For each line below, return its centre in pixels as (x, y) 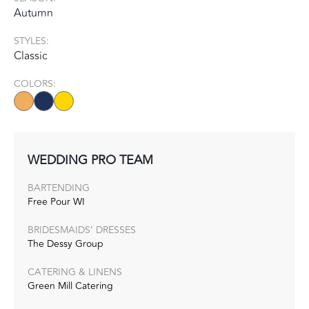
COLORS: (35, 83)
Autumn (33, 13)
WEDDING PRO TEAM (90, 160)
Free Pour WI (56, 201)
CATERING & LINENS (75, 272)
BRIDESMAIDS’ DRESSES (82, 230)
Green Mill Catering (70, 286)
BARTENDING (59, 188)
